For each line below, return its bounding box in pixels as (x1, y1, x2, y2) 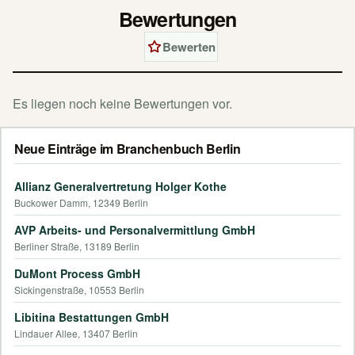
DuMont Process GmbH (14, 265, 140, 281)
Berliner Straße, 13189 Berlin (14, 239, 139, 253)
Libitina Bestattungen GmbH (14, 308, 169, 325)
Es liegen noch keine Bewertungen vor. (13, 94, 232, 113)
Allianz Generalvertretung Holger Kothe (14, 177, 227, 194)
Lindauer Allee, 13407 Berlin (14, 326, 138, 340)
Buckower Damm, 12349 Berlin (14, 195, 148, 209)
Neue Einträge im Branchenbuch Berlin (14, 139, 241, 158)
